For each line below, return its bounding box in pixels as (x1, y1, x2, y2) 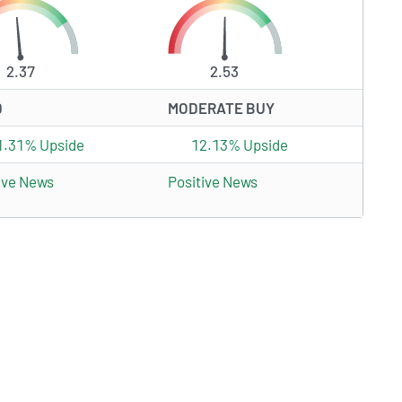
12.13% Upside (190, 135, 288, 154)
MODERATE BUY (168, 99, 275, 118)
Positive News (168, 172, 258, 191)
